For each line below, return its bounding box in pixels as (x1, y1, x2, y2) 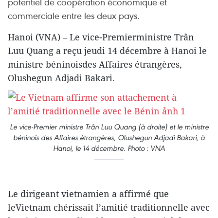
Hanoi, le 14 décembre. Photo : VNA (53, 144, 165, 153)
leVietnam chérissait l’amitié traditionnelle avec (8, 201, 210, 213)
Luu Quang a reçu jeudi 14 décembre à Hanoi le (8, 45, 207, 56)
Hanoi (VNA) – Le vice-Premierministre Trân (8, 31, 194, 43)
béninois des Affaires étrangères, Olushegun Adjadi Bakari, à (13, 133, 205, 142)
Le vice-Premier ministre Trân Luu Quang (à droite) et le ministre (9, 122, 209, 131)
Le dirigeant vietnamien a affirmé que (8, 188, 169, 200)
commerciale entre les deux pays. (8, 9, 140, 21)
